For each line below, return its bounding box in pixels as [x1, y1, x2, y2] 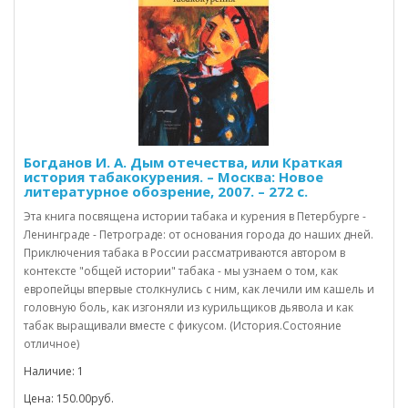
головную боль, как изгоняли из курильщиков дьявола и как [24, 299, 353, 315]
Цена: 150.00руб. [24, 390, 114, 406]
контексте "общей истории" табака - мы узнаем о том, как [24, 262, 338, 279]
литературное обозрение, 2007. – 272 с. [24, 181, 308, 200]
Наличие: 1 [24, 362, 84, 379]
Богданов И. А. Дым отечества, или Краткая [24, 152, 342, 171]
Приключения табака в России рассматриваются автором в [24, 244, 345, 260]
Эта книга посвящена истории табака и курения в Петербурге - [24, 208, 366, 224]
